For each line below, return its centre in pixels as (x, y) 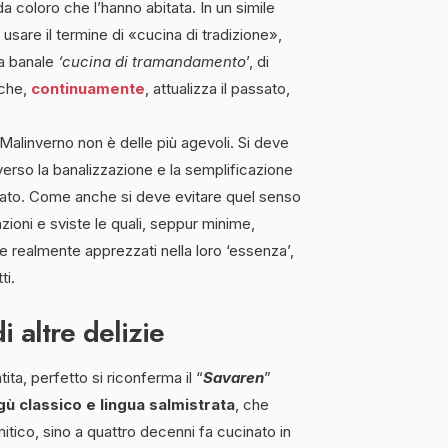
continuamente (88, 88)
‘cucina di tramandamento (152, 61)
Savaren (233, 377)
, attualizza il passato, (217, 88)
